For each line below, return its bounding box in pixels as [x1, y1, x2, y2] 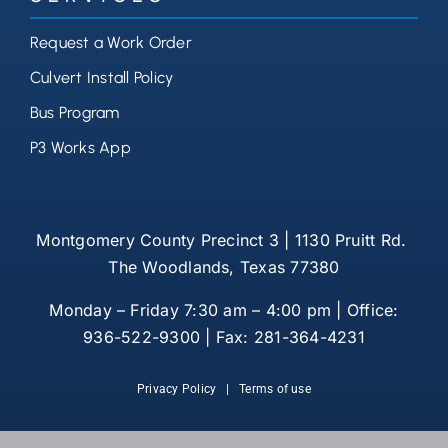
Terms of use [239, 382, 311, 397]
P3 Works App [29, 138, 131, 158]
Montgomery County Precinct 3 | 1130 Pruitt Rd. [36, 230, 412, 251]
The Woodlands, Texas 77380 [108, 257, 340, 278]
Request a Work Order [29, 33, 192, 53]
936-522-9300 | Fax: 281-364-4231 [83, 327, 365, 348]
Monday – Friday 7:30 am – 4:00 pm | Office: [49, 300, 399, 321]
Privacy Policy [137, 382, 217, 397]
